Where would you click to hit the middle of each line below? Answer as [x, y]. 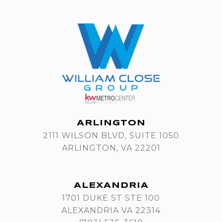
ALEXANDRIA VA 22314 [111, 211]
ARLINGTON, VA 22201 [111, 148]
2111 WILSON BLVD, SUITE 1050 [111, 136]
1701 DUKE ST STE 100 [111, 198]
